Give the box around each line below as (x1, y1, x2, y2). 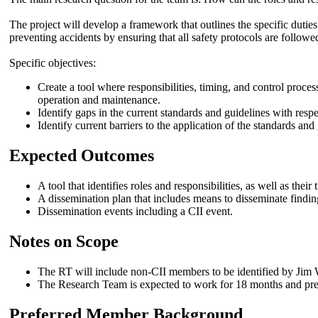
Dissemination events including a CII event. (38, 205, 233, 218)
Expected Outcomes (9, 146, 154, 165)
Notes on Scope (9, 232, 119, 251)
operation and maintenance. (38, 94, 160, 106)
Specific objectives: (9, 57, 96, 70)
